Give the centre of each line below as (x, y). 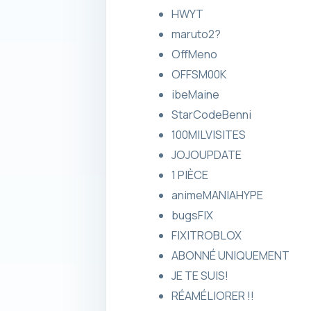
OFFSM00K (199, 74)
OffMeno (194, 54)
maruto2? (196, 34)
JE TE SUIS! (200, 275)
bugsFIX (192, 215)
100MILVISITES (208, 134)
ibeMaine (195, 94)
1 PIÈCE (190, 175)
